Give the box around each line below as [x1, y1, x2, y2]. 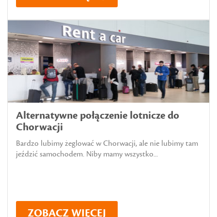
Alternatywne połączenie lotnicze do [16, 108, 179, 122]
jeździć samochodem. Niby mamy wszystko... [16, 149, 158, 159]
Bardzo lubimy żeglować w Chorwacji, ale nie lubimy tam [16, 138, 198, 148]
